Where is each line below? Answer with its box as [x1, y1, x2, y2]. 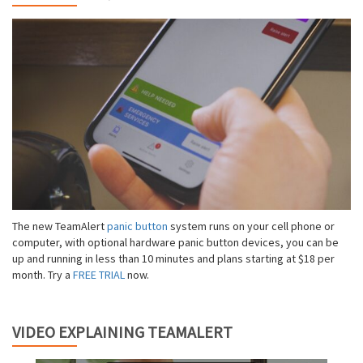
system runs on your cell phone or [170, 218, 335, 233]
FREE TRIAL [73, 267, 125, 282]
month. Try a [12, 267, 73, 282]
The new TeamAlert [12, 218, 107, 233]
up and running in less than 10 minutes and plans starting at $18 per [12, 250, 335, 266]
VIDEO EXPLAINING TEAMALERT [12, 321, 233, 342]
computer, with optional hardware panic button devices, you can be [12, 234, 339, 250]
